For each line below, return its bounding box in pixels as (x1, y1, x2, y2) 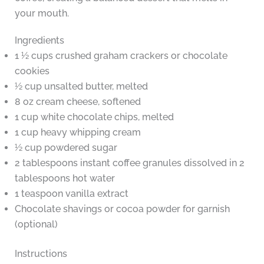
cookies (14, 65, 49, 77)
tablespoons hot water (14, 173, 115, 184)
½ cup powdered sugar (14, 142, 117, 154)
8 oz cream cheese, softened (14, 96, 141, 108)
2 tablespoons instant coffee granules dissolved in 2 (14, 157, 245, 169)
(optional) (14, 219, 58, 230)
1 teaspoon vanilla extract (14, 188, 128, 200)
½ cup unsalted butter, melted (14, 81, 148, 93)
